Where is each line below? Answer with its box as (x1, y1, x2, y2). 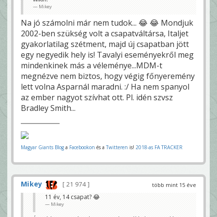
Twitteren (106, 144, 128, 151)
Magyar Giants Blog (21, 144, 64, 151)
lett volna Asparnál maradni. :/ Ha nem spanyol (21, 81, 189, 93)
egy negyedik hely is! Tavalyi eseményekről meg (21, 49, 194, 61)
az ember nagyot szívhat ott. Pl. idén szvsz (21, 92, 173, 103)
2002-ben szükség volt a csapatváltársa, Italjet (21, 28, 188, 39)
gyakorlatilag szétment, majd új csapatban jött (21, 39, 189, 50)
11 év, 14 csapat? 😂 (45, 192, 100, 201)
